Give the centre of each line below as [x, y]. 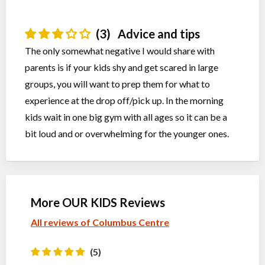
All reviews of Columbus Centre [100, 222]
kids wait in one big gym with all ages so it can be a [126, 117]
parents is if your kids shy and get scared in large [122, 67]
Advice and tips [158, 34]
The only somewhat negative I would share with [120, 51]
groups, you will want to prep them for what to [117, 84]
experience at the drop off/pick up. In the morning [124, 100]
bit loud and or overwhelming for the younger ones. [127, 133]
